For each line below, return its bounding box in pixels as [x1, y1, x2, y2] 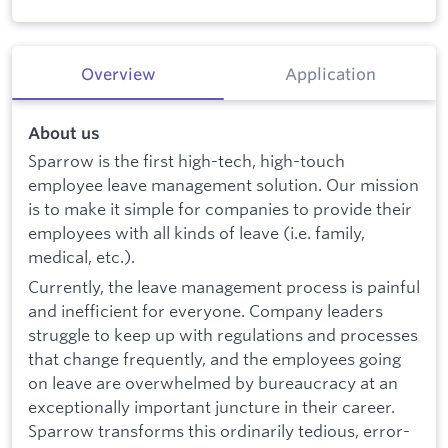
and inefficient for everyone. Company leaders [28, 300, 383, 322]
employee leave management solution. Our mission [28, 174, 419, 196]
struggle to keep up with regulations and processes [28, 324, 418, 346]
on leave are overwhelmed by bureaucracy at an [28, 372, 398, 394]
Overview [80, 64, 156, 85]
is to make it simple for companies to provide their [28, 198, 412, 220]
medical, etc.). [28, 246, 135, 268]
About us [28, 122, 100, 143]
